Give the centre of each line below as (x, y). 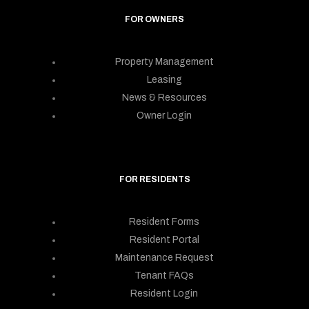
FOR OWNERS (154, 19)
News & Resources (164, 97)
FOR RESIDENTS (154, 179)
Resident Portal (164, 239)
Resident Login (164, 293)
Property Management (164, 61)
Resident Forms (164, 221)
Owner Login (164, 115)
